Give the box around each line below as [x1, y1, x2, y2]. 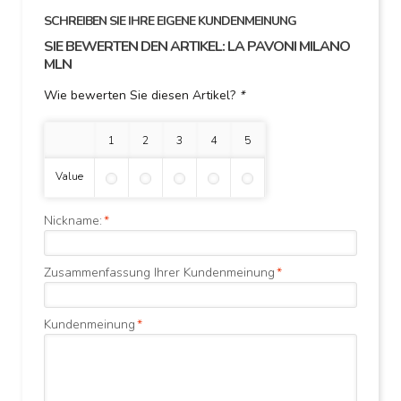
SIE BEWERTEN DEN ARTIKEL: [44, 37, 227, 56]
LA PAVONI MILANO [227, 37, 350, 56]
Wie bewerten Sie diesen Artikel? [44, 87, 239, 104]
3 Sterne [176, 133, 216, 148]
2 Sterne [142, 133, 182, 148]
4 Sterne [210, 133, 250, 148]
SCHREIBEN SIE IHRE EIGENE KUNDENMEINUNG [44, 13, 296, 30]
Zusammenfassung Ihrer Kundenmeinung [44, 264, 275, 281]
